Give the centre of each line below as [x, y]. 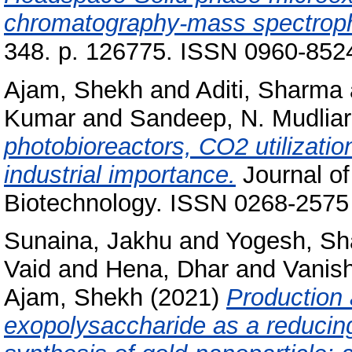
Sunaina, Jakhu [88, 241]
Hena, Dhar [167, 269]
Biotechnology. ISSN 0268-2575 [176, 203]
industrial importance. [120, 174]
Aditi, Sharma [269, 90]
